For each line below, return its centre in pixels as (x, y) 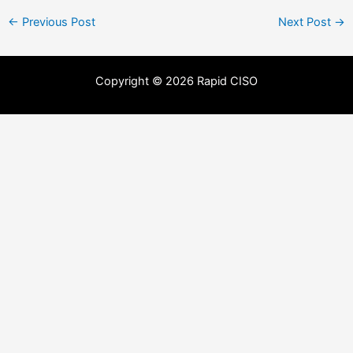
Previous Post (57, 22)
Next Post (307, 22)
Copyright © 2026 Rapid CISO (176, 81)
